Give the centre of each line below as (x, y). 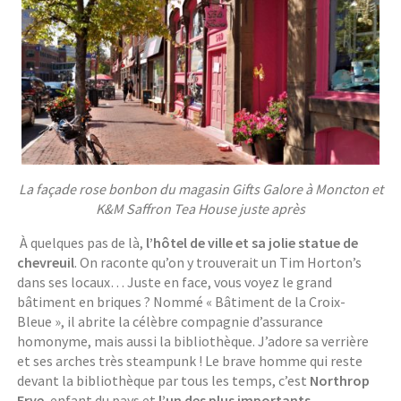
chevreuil (46, 262)
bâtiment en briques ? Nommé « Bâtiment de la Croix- (182, 301)
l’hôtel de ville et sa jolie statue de (252, 242)
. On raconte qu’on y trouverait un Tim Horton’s (218, 262)
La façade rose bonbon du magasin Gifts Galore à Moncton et (200, 188)
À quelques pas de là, (82, 242)
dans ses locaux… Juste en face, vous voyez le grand (175, 282)
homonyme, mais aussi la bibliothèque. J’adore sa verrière (193, 341)
